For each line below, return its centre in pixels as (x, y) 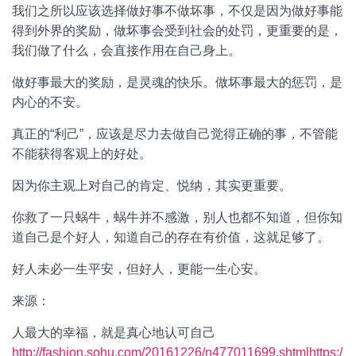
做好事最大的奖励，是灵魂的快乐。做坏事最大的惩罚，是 (177, 82)
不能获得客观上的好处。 (82, 154)
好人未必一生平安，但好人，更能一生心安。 (139, 269)
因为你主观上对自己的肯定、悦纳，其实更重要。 (152, 186)
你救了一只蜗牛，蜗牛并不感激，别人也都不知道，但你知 (177, 217)
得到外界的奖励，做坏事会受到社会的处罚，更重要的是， (177, 31)
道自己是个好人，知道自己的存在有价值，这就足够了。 (171, 237)
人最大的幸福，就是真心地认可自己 (114, 333)
